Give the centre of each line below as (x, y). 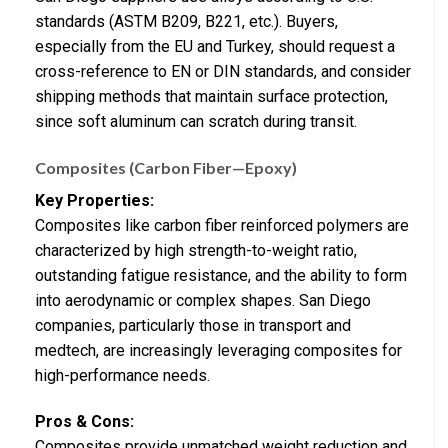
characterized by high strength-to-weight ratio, (196, 251)
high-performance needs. (122, 376)
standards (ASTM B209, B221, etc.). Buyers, (186, 22)
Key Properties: (94, 201)
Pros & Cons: (84, 421)
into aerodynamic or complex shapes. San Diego (203, 301)
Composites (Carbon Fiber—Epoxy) (166, 168)
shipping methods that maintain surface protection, (211, 97)
